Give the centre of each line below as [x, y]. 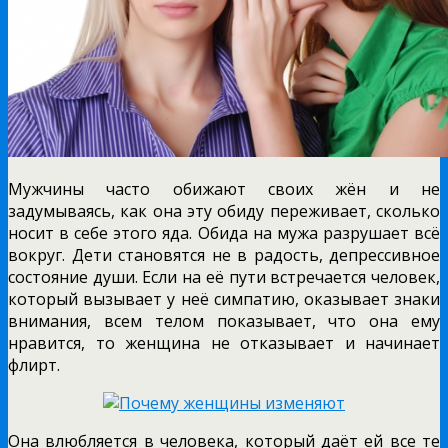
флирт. [34, 365]
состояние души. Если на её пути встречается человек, [224, 277]
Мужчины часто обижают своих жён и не [224, 189]
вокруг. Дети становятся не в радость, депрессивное [224, 255]
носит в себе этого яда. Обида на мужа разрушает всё [224, 233]
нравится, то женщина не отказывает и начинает [224, 343]
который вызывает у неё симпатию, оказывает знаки [224, 299]
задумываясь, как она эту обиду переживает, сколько [224, 211]
